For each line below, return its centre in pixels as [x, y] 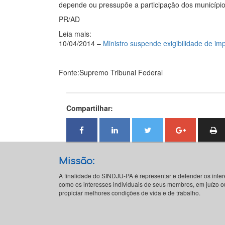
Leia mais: [75, 33]
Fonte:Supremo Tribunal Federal [111, 72]
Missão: [77, 161]
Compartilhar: [90, 108]
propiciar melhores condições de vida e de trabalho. [130, 192]
